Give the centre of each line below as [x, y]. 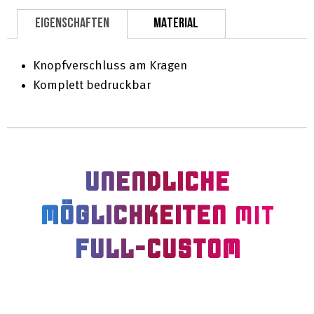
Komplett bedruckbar [92, 86]
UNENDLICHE [157, 180]
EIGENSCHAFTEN [72, 24]
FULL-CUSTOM [157, 247]
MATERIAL [176, 24]
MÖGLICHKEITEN [133, 214]
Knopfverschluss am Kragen [110, 66]
